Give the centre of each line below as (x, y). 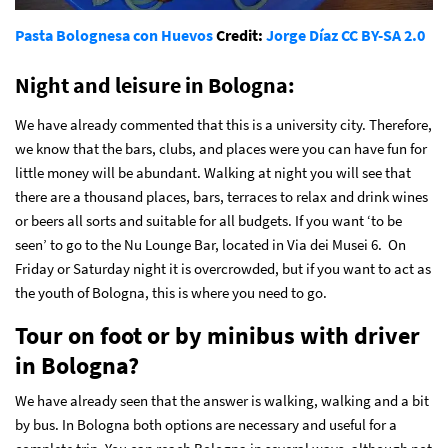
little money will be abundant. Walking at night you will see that (213, 172)
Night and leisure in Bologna (151, 84)
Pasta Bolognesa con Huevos (114, 34)
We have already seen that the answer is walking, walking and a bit (222, 400)
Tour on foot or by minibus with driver (217, 335)
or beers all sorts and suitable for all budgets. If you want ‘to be (208, 220)
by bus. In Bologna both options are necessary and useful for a (206, 424)
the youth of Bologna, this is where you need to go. (171, 292)
